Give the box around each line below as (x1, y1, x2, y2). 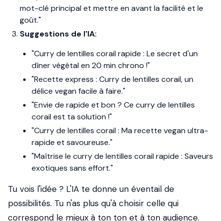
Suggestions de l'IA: (20, 29, 97, 39)
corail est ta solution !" (32, 111, 112, 122)
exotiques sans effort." (32, 163, 113, 173)
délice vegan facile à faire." (32, 86, 125, 96)
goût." (20, 15, 41, 25)
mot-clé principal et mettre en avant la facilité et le (20, 3, 203, 13)
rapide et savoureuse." (32, 137, 112, 147)
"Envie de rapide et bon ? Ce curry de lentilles (32, 100, 195, 110)
